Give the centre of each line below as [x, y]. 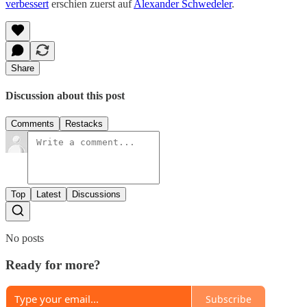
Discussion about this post [65, 95]
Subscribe [229, 299]
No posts [25, 238]
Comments [33, 124]
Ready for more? [53, 265]
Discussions [96, 195]
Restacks [84, 124]
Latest [49, 195]
